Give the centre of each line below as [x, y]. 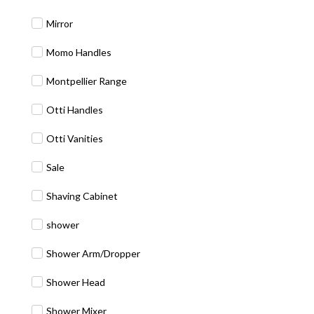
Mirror [60, 23]
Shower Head [76, 282]
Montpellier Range [87, 81]
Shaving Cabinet [82, 196]
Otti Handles [75, 110]
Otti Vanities [75, 138]
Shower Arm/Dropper [93, 253]
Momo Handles [79, 52]
